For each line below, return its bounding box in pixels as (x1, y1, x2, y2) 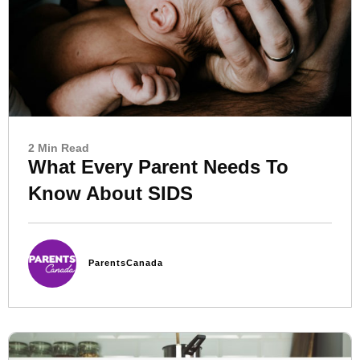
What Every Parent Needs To (28, 155, 288, 178)
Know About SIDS (28, 182, 193, 204)
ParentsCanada (88, 258, 163, 268)
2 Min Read (28, 141, 89, 154)
